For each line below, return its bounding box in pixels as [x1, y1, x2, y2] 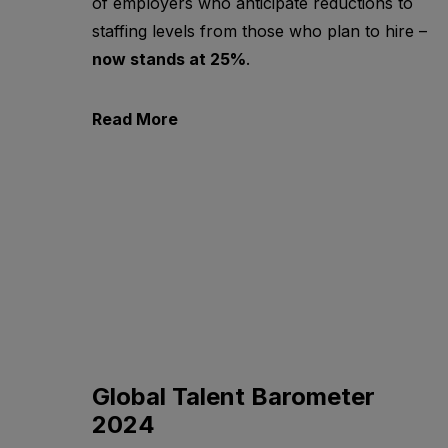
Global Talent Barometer [92, 382, 375, 412]
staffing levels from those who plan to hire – [92, 21, 427, 42]
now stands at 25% [92, 49, 246, 70]
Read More [92, 109, 178, 130]
